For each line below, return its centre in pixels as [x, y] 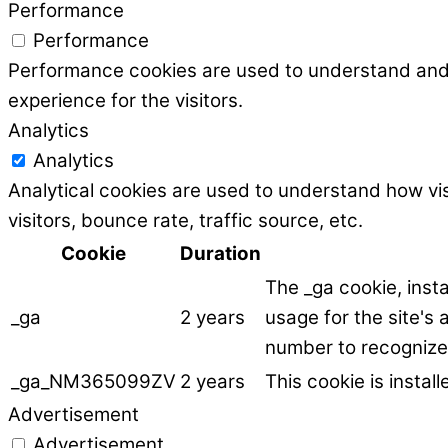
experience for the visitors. [125, 100]
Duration [220, 253]
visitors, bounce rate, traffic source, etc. [185, 220]
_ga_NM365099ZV [93, 381]
